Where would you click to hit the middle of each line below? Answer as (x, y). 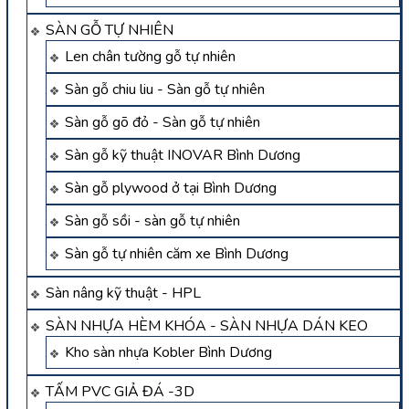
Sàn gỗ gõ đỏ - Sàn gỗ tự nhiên (163, 123)
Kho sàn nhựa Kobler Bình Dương (168, 353)
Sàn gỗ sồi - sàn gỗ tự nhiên (152, 221)
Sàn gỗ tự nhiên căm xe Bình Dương (177, 254)
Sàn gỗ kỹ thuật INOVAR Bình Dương (183, 156)
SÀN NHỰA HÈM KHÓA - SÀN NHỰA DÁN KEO (207, 326)
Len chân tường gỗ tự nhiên (150, 57)
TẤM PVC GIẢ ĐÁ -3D (120, 392)
